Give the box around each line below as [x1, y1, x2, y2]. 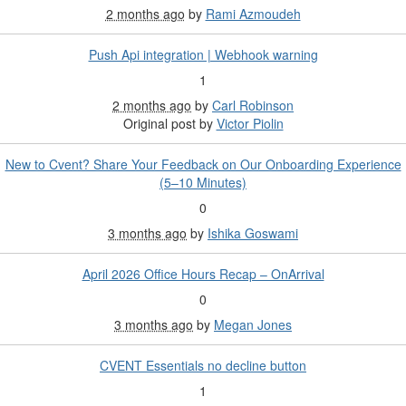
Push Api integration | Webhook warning [88, 45, 318, 64]
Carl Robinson [212, 96, 294, 115]
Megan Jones [214, 315, 292, 334]
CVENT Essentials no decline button [100, 356, 306, 375]
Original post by [122, 114, 213, 133]
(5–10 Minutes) [159, 173, 246, 192]
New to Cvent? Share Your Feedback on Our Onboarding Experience [5, 155, 401, 174]
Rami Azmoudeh [205, 5, 301, 24]
